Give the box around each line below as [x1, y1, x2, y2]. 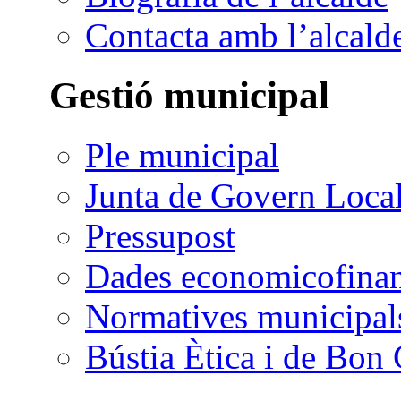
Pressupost [85, 217, 235, 256]
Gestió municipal [49, 74, 329, 117]
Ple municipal [85, 136, 279, 175]
